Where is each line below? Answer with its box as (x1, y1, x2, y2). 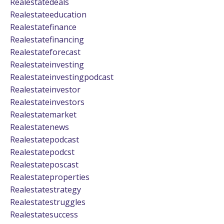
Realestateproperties (10, 171, 89, 182)
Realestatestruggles (10, 196, 85, 207)
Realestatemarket (10, 108, 76, 120)
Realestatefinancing (10, 33, 84, 45)
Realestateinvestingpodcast (10, 71, 113, 82)
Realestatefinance (10, 21, 76, 32)
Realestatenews (10, 121, 69, 132)
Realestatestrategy (10, 183, 81, 195)
